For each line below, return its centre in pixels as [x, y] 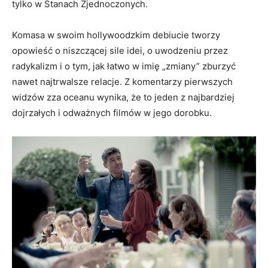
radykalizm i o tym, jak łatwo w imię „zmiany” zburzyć [124, 66]
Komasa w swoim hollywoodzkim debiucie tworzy [116, 35]
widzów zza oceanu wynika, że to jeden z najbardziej [123, 98]
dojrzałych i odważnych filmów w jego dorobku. [112, 113]
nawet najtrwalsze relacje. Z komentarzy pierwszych [122, 82]
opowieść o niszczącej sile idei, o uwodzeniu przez [120, 51]
